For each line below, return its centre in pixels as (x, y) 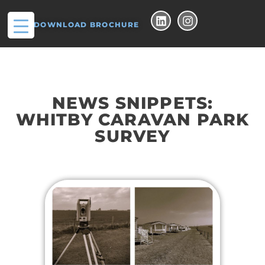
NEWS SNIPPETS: (132, 103)
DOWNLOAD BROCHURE (87, 25)
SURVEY (132, 136)
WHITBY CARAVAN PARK (132, 119)
